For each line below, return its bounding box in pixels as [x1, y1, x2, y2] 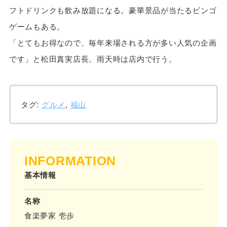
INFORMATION [24, 154, 117, 168]
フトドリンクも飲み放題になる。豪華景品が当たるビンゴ [9, 5, 217, 16]
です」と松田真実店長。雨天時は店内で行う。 [9, 53, 177, 64]
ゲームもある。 [9, 21, 65, 32]
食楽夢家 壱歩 [24, 210, 75, 221]
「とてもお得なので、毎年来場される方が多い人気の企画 [9, 37, 217, 48]
